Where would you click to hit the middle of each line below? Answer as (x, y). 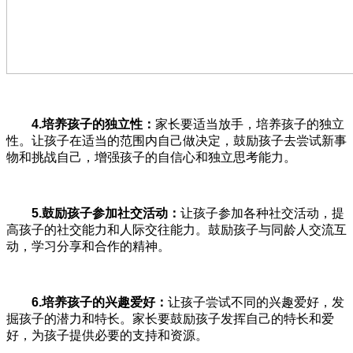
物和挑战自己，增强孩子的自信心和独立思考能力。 (151, 157)
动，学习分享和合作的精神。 (88, 246)
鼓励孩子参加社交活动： (111, 213)
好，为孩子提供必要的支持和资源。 (107, 335)
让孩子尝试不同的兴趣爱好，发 (256, 302)
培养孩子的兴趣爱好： (105, 302)
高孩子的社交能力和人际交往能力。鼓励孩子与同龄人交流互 (176, 229)
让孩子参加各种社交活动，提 (262, 213)
